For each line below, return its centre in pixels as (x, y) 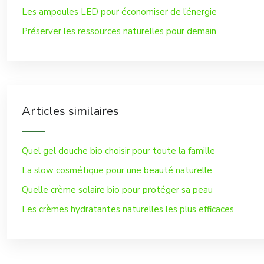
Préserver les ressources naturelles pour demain (119, 31)
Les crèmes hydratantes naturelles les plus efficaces (128, 209)
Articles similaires (70, 111)
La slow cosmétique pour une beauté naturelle (117, 170)
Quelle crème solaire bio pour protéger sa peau (117, 190)
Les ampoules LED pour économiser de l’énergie (119, 12)
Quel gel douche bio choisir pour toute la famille (118, 151)
